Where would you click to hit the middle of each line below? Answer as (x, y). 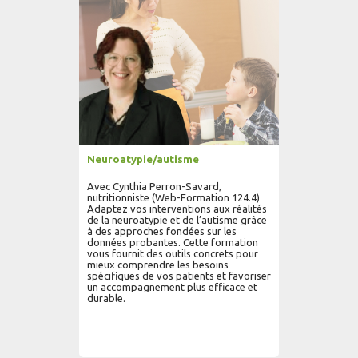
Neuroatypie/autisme (143, 159)
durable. (106, 298)
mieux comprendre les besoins (158, 265)
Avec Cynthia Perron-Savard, (154, 186)
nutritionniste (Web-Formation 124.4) (173, 197)
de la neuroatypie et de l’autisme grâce (177, 220)
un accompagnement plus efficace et (172, 287)
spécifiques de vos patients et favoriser (179, 276)
